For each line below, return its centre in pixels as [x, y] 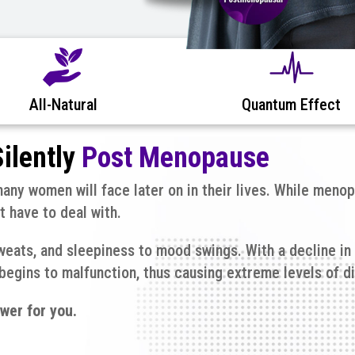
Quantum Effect [292, 104]
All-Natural [63, 104]
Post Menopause [176, 157]
